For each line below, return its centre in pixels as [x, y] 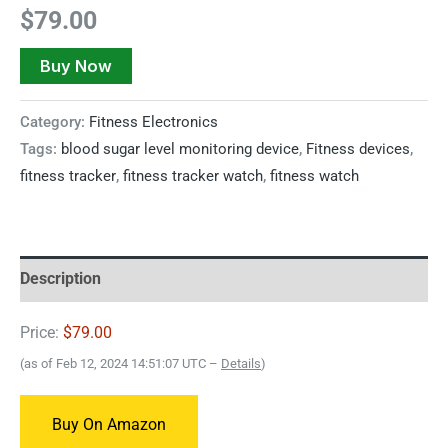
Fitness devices [358, 148]
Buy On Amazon [109, 424]
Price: [41, 333]
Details [241, 364]
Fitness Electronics [153, 121]
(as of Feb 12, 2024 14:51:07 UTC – [120, 364]
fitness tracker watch [193, 175]
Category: [54, 121]
